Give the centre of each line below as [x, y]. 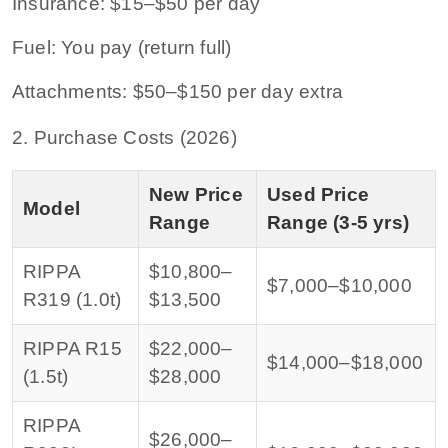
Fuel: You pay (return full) [122, 47]
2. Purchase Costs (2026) [124, 137]
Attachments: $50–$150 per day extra [177, 91]
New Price [196, 194]
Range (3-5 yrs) [338, 222]
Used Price [318, 194]
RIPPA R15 [72, 348]
